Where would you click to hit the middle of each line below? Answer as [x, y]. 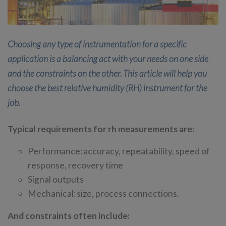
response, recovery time [75, 165]
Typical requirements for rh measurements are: [101, 129]
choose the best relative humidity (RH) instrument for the [107, 88]
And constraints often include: [69, 215]
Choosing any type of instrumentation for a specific [97, 44]
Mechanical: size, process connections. [103, 193]
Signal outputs [56, 179]
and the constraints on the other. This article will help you [107, 73]
